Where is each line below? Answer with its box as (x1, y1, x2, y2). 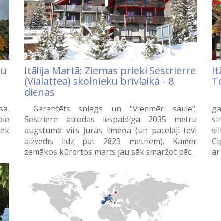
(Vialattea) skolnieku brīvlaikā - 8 (24, 74, 174, 88)
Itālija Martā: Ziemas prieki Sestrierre (24, 63, 196, 77)
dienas (24, 85, 55, 99)
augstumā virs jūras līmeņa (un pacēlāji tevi (24, 124, 197, 136)
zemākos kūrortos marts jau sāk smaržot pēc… (24, 146, 197, 157)
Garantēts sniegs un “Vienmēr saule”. (24, 103, 197, 114)
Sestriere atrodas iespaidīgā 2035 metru (24, 113, 197, 125)
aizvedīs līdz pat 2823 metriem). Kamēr (24, 135, 197, 147)
